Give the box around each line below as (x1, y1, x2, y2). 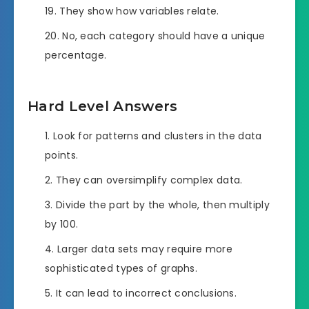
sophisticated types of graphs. (45, 261, 198, 276)
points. (45, 148, 79, 163)
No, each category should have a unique (62, 28, 266, 43)
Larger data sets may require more (57, 242, 232, 257)
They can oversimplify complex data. (55, 173, 243, 188)
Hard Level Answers (28, 97, 178, 114)
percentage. (45, 48, 107, 62)
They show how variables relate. (59, 3, 219, 18)
